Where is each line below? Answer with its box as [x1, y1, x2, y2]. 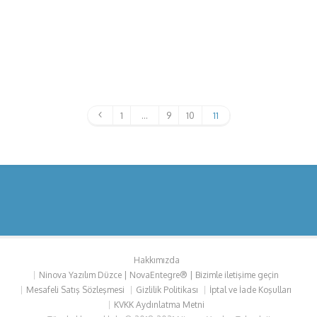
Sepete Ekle [138, 50, 192, 62]
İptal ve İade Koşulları [209, 284, 292, 295]
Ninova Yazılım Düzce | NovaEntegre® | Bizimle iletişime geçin [39, 269, 279, 280]
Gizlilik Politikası [136, 284, 198, 295]
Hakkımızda [133, 254, 180, 265]
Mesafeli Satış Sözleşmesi [26, 284, 125, 295]
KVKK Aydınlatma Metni [113, 299, 204, 310]
